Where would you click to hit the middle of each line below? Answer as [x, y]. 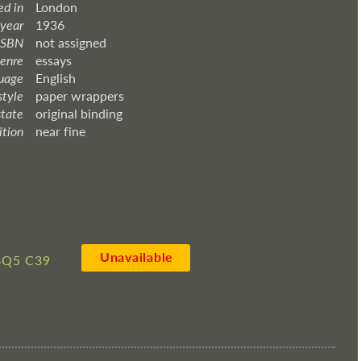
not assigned [71, 42]
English [56, 78]
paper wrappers [80, 95]
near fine [60, 131]
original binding [79, 113]
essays [54, 60]
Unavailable [137, 257]
